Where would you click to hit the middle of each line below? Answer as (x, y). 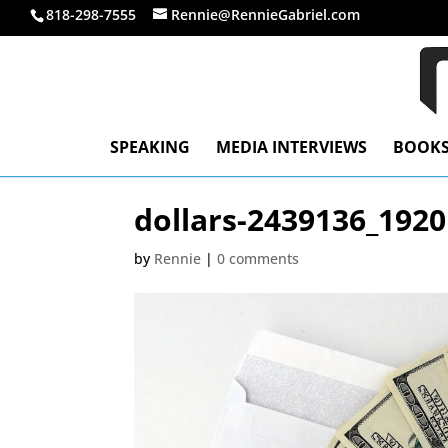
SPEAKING (150, 146)
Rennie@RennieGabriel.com (265, 14)
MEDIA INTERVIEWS (291, 146)
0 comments (258, 258)
